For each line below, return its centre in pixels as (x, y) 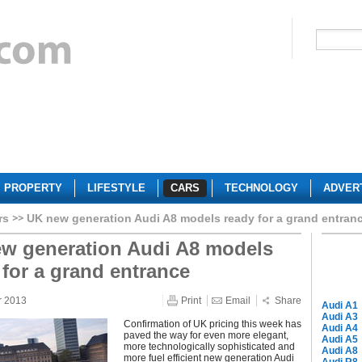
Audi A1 (340, 305)
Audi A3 (340, 317)
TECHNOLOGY (261, 188)
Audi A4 (340, 328)
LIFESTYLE (116, 188)
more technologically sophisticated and (209, 347)
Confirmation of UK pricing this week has (213, 324)
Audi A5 (340, 339)
